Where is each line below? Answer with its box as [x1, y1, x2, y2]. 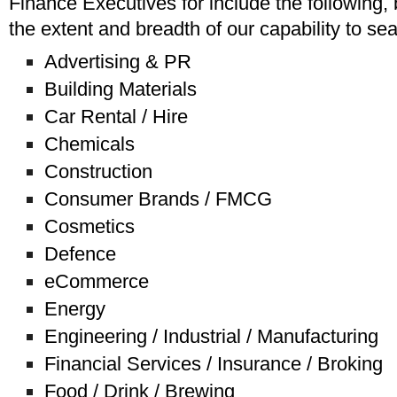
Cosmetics [44, 214, 135, 237]
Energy [44, 297, 105, 320]
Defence [44, 242, 116, 265]
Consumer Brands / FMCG [44, 187, 272, 210]
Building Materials [44, 77, 197, 100]
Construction [44, 160, 158, 183]
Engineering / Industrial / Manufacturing [44, 324, 378, 347]
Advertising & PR [44, 50, 191, 73]
